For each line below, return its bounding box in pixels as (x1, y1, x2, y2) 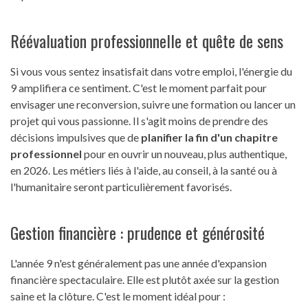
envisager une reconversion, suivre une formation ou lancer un (10, 98, 296, 111)
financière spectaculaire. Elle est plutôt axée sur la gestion (10, 273, 279, 287)
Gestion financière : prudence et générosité (10, 220, 265, 245)
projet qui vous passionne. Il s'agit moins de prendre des (10, 114, 268, 128)
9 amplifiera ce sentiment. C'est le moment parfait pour (10, 81, 267, 95)
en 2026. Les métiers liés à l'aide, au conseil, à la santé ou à (10, 164, 277, 177)
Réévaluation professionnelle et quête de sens (10, 28, 283, 54)
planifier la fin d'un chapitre (141, 131, 278, 144)
